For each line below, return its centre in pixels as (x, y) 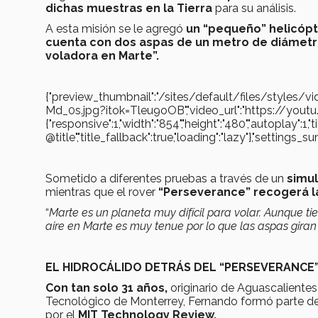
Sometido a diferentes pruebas (126, 178)
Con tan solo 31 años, (108, 287)
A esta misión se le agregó (116, 28)
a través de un (248, 178)
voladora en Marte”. (102, 55)
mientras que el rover (102, 192)
